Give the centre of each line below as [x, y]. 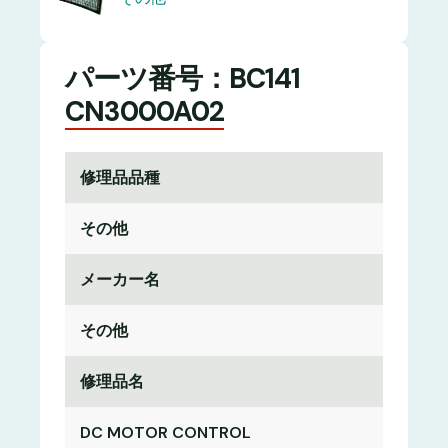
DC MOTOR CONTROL [165, 432]
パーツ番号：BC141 [182, 78]
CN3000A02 [144, 111]
